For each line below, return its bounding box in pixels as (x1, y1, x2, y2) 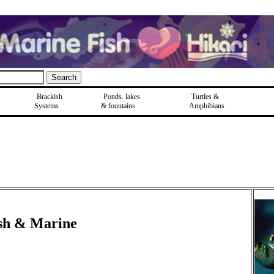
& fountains (101, 102, 135, 110)
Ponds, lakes (103, 92, 140, 101)
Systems (34, 102, 59, 110)
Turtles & (191, 92, 219, 101)
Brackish (37, 92, 62, 101)
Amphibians (189, 102, 224, 110)
